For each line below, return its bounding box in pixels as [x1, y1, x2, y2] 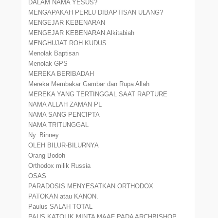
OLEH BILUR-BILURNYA [28, 142, 99, 149]
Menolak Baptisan [28, 50, 79, 57]
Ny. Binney [28, 131, 59, 139]
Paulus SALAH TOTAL [28, 203, 93, 210]
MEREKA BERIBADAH [28, 70, 94, 77]
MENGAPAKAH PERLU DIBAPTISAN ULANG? [28, 9, 163, 16]
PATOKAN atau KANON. [28, 193, 99, 200]
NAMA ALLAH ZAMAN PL [28, 101, 102, 108]
